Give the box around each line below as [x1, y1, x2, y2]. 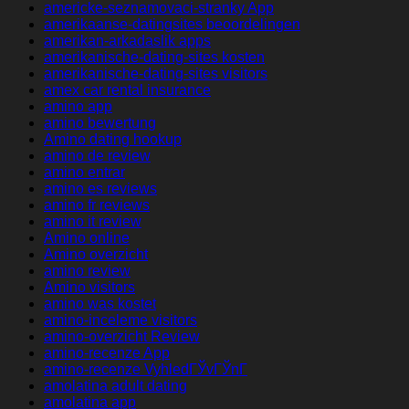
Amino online [44, 230, 130, 246]
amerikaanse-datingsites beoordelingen [44, 16, 300, 33]
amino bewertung [44, 115, 156, 131]
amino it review [44, 214, 142, 230]
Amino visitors [44, 279, 135, 296]
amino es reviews [44, 181, 157, 197]
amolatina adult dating [44, 378, 187, 394]
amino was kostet [44, 296, 156, 312]
